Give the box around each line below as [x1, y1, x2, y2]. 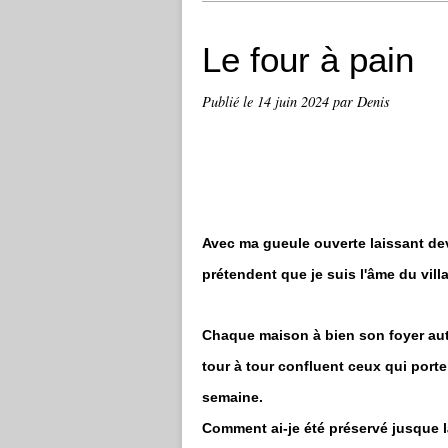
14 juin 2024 [257, 92, 333, 111]
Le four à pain [202, 40, 414, 79]
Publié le [202, 92, 257, 111]
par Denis [333, 92, 390, 111]
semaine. [202, 389, 267, 405]
